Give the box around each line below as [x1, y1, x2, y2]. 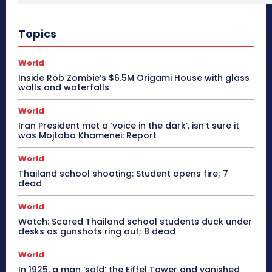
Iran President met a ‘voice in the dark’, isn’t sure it [18, 119, 239, 132]
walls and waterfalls [18, 81, 109, 93]
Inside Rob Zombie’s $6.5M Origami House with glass [18, 71, 250, 84]
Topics [18, 25, 56, 41]
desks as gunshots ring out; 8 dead [18, 225, 175, 237]
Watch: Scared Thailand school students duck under [18, 215, 252, 228]
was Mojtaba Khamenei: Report [18, 129, 157, 141]
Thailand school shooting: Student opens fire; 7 [18, 167, 228, 180]
